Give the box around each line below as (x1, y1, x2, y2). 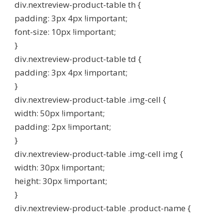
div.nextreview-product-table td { (15, 53, 141, 64)
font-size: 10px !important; (15, 26, 116, 37)
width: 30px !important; (15, 162, 105, 173)
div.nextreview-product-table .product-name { (15, 202, 191, 214)
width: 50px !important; (15, 108, 105, 119)
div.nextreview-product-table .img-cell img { (15, 148, 183, 159)
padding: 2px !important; (15, 121, 111, 132)
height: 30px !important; (15, 175, 107, 186)
